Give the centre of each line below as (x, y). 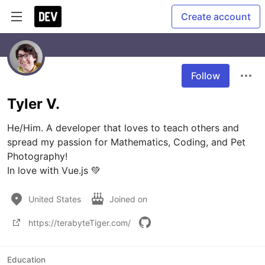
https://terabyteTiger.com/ (80, 222)
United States (55, 199)
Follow (206, 76)
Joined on (130, 199)
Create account (216, 17)
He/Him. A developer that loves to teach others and (123, 128)
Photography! (37, 156)
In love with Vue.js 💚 (54, 170)
